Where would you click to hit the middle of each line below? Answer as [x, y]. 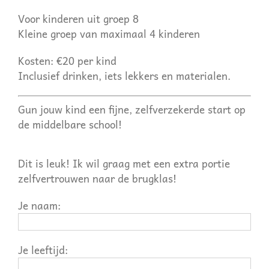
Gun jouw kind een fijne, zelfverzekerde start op [131, 109]
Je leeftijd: [43, 249]
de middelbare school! [70, 124]
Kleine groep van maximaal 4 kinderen [109, 34]
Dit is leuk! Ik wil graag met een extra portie [124, 163]
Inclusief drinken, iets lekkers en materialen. [124, 76]
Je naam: [39, 205]
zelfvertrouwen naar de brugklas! [97, 178]
